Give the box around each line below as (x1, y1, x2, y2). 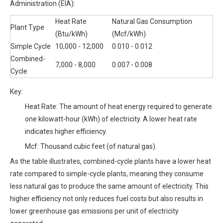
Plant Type (10, 23, 44, 31)
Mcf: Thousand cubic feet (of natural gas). (25, 142, 157, 150)
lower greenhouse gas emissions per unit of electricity (10, 207, 179, 215)
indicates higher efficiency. (25, 127, 107, 135)
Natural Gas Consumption (112, 17, 192, 25)
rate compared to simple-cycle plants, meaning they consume (10, 170, 204, 178)
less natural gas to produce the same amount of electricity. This (10, 182, 209, 190)
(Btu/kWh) (55, 30, 88, 38)
